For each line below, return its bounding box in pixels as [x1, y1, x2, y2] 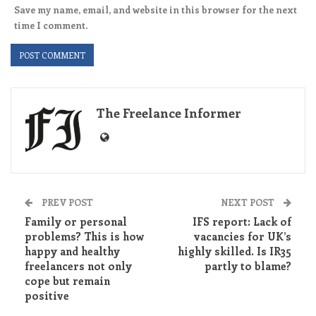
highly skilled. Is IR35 [178, 243, 291, 258]
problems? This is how [25, 229, 144, 243]
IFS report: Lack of [193, 214, 291, 229]
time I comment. [14, 18, 87, 31]
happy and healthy [25, 243, 120, 258]
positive [25, 288, 69, 303]
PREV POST [39, 195, 93, 208]
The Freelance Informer [96, 104, 241, 121]
